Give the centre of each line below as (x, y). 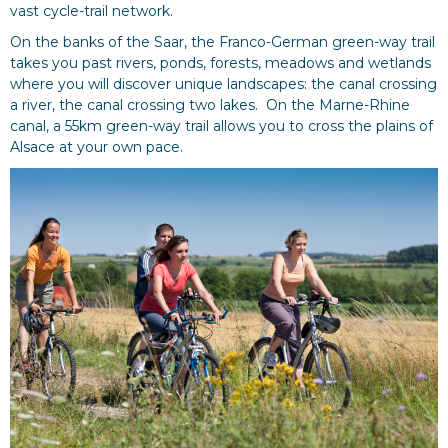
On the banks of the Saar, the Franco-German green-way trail (222, 41)
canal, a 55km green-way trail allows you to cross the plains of (221, 125)
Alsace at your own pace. (96, 146)
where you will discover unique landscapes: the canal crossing (223, 83)
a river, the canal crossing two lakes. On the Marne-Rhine (210, 104)
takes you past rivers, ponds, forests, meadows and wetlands (220, 62)
